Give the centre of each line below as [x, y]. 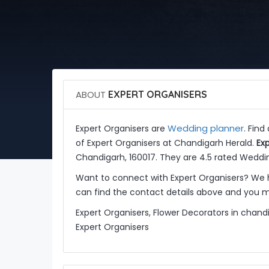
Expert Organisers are [121, 128]
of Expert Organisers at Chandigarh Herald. [166, 143]
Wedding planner [205, 128]
